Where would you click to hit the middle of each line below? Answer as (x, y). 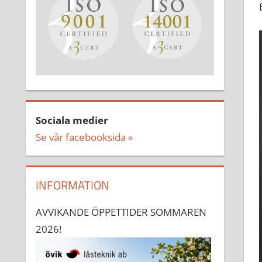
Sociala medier (72, 120)
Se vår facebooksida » (84, 137)
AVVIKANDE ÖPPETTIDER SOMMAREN (121, 212)
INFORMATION (73, 185)
